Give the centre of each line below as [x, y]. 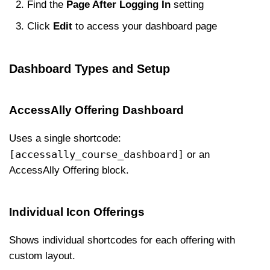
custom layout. [42, 256]
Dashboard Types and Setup [89, 69]
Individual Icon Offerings [77, 212]
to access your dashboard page [145, 26]
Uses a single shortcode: [65, 138]
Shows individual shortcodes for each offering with [122, 240]
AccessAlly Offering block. [69, 170]
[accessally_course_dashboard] [96, 154]
